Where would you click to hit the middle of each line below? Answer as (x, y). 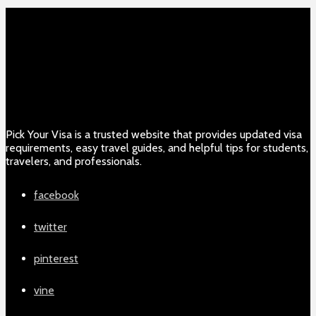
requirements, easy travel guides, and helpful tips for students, (157, 147)
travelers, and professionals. (74, 161)
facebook (56, 195)
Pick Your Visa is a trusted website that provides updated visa (154, 134)
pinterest (56, 258)
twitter (50, 226)
